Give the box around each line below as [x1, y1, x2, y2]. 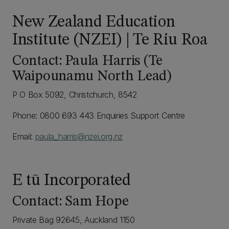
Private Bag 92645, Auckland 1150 [12, 215, 135, 225]
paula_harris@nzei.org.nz [35, 131, 123, 142]
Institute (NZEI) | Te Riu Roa [12, 32, 208, 49]
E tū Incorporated [12, 173, 131, 189]
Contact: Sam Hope [12, 195, 129, 209]
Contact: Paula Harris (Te [12, 54, 163, 68]
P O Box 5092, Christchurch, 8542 [12, 89, 137, 100]
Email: [12, 131, 35, 142]
